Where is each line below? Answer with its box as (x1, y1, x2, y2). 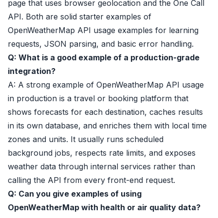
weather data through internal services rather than (8, 162, 195, 171)
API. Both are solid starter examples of (8, 12, 151, 21)
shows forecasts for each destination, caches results (8, 107, 203, 117)
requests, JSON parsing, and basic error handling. (8, 39, 194, 49)
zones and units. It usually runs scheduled (8, 134, 163, 144)
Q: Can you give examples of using (8, 189, 142, 199)
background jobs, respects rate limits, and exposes (8, 148, 196, 158)
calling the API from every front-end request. (8, 175, 175, 185)
